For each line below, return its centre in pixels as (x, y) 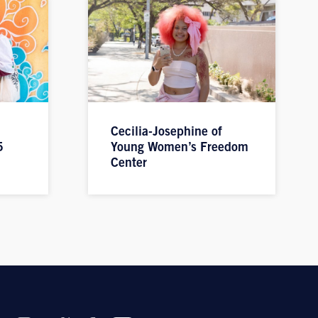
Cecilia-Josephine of (166, 132)
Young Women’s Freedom (180, 148)
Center (129, 164)
